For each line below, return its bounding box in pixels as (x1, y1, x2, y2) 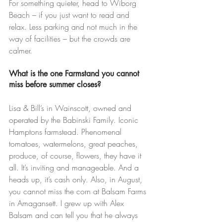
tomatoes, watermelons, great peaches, (9, 138, 140, 150)
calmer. (9, 45, 32, 56)
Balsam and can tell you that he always (9, 210, 140, 221)
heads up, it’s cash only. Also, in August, (9, 174, 145, 185)
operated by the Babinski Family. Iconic (9, 114, 141, 126)
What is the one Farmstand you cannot (9, 68, 142, 79)
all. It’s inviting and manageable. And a (9, 162, 141, 173)
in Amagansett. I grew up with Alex (9, 198, 126, 209)
